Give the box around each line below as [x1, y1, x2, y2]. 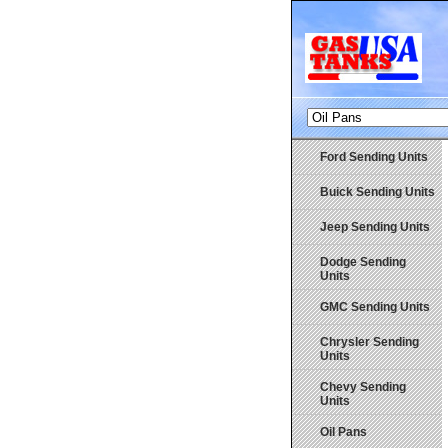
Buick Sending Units [320, 185, 435, 199]
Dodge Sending [320, 255, 406, 269]
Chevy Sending [320, 380, 406, 394]
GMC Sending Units [320, 300, 430, 314]
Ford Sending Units [320, 150, 428, 164]
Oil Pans [320, 425, 367, 439]
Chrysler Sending [320, 335, 419, 349]
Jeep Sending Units [320, 220, 430, 234]
